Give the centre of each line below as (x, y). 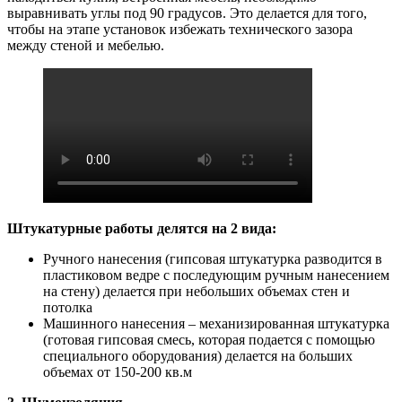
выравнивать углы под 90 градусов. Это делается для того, (187, 13)
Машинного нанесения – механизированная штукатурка (216, 324)
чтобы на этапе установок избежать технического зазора (180, 30)
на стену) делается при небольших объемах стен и (197, 292)
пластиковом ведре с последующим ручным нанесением (216, 275)
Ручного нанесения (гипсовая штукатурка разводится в (213, 259)
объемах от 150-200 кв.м (118, 372)
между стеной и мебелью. (86, 46)
